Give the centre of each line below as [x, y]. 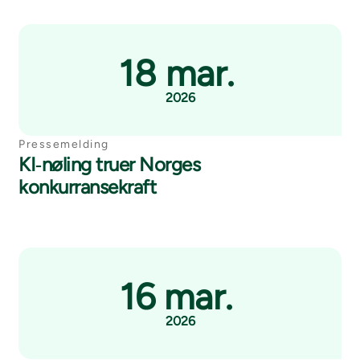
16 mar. [176, 296]
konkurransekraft [87, 186]
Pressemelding [64, 144]
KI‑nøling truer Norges [109, 164]
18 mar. [176, 73]
